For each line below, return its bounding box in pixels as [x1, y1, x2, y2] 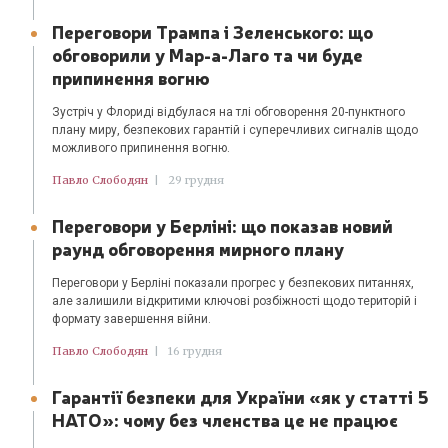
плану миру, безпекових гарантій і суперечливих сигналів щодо [52, 123, 419, 138]
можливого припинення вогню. [52, 141, 231, 156]
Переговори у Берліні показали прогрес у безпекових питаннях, [52, 276, 415, 291]
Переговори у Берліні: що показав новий [52, 213, 394, 238]
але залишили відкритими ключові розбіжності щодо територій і [52, 294, 418, 309]
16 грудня [165, 344, 223, 359]
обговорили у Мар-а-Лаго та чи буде [52, 42, 364, 67]
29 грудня [165, 173, 225, 188]
